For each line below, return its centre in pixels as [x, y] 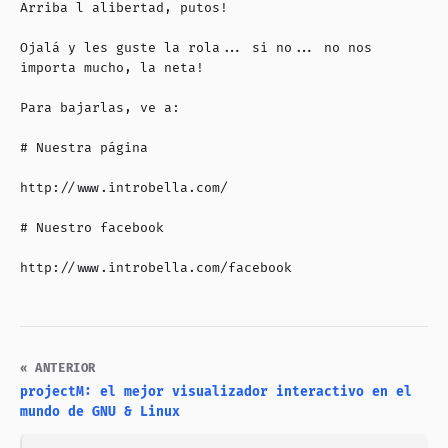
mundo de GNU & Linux [100, 411]
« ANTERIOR [58, 368]
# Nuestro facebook [92, 227]
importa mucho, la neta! [112, 67]
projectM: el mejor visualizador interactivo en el [216, 391]
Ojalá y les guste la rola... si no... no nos [196, 47]
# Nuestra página [84, 147]
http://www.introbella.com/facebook [156, 267]
